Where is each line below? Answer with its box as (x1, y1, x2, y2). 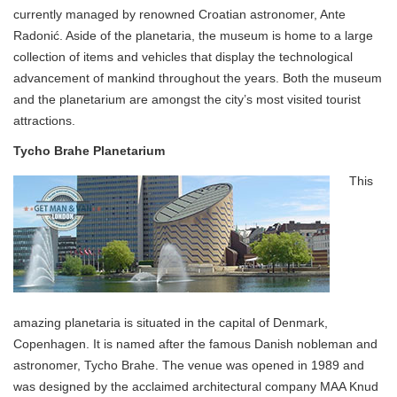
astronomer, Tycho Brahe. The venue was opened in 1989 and (13, 358, 364, 373)
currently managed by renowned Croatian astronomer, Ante (13, 7, 346, 22)
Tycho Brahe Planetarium (13, 144, 165, 159)
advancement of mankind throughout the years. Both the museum (13, 71, 382, 86)
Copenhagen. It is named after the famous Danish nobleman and (13, 337, 378, 352)
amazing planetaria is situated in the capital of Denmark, (13, 315, 328, 331)
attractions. (13, 113, 75, 128)
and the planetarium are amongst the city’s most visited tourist (13, 92, 361, 107)
